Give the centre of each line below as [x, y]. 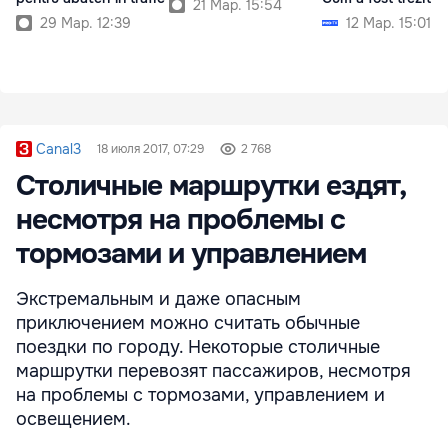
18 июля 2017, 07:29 [150, 149]
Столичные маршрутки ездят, [210, 186]
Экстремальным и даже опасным [158, 299]
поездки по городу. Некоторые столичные [198, 347]
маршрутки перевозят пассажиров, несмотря [213, 371]
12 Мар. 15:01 [388, 22]
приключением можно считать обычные [188, 323]
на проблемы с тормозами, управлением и [200, 395]
